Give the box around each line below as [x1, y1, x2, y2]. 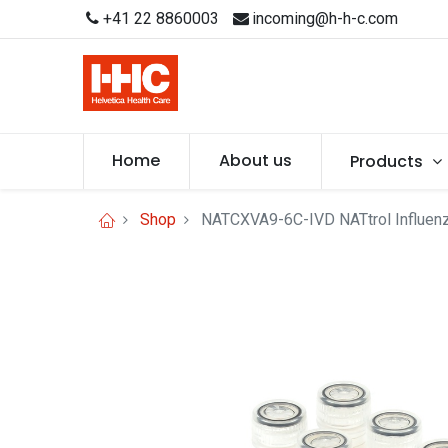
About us [218, 149, 292, 172]
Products [350, 150, 424, 173]
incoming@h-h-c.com [251, 9, 398, 28]
